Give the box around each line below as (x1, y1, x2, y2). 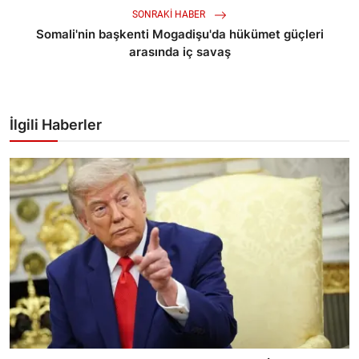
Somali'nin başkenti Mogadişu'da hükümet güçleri (35, 26, 324, 42)
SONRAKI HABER (132, 9, 208, 21)
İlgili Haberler (10, 116, 102, 134)
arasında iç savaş (128, 44, 231, 60)
